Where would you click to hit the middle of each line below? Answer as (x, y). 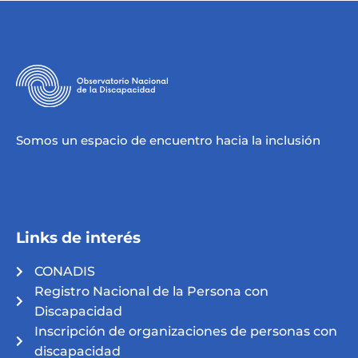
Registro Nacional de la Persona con (151, 292)
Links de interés (78, 238)
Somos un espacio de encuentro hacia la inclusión (168, 141)
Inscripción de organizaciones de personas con (185, 332)
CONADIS (64, 272)
